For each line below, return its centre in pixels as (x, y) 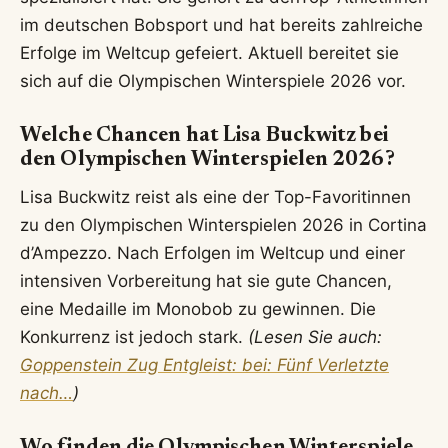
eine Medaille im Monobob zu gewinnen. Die (198, 309)
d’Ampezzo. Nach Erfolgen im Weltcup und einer (212, 253)
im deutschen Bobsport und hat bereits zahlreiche (221, 25)
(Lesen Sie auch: (315, 337)
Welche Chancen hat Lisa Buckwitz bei (204, 136)
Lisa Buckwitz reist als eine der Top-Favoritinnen (215, 197)
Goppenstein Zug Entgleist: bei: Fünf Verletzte (204, 365)
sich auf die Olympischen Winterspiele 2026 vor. (213, 81)
